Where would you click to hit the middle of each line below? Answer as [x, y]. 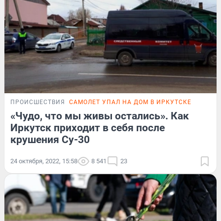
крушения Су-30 [50, 139]
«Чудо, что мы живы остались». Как [100, 116]
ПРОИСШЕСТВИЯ [38, 102]
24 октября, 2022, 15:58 [44, 161]
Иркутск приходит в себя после [88, 128]
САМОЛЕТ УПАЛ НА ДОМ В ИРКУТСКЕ [130, 102]
